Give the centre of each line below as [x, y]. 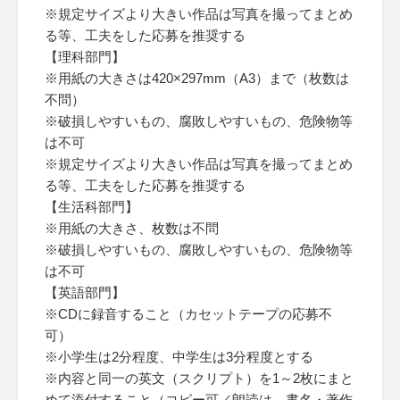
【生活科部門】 [92, 207]
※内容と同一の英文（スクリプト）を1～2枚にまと [199, 378]
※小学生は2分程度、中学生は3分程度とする [179, 357]
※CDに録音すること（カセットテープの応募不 [188, 314]
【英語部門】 [85, 292]
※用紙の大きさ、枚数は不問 [132, 228]
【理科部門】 [85, 57]
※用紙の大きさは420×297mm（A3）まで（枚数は [197, 78]
